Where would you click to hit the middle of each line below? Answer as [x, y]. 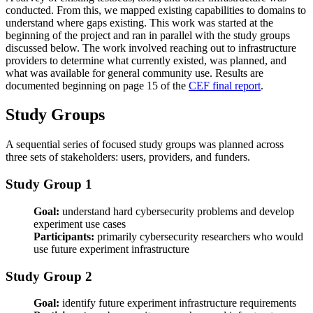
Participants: [64, 236]
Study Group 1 [49, 184]
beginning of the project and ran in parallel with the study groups [148, 35]
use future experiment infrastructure [111, 249]
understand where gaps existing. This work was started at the [139, 22]
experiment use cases [80, 224]
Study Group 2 [49, 276]
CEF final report [225, 85]
